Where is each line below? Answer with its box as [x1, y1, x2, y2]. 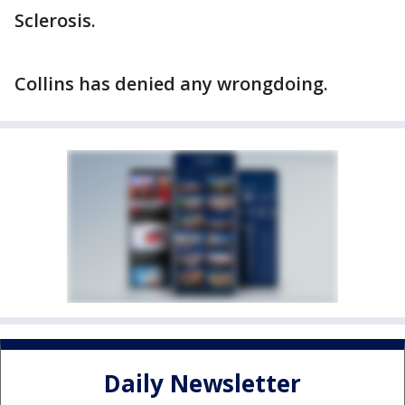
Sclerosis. [14, 8, 96, 33]
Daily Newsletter [104, 367, 301, 400]
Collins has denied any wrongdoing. [14, 71, 328, 96]
